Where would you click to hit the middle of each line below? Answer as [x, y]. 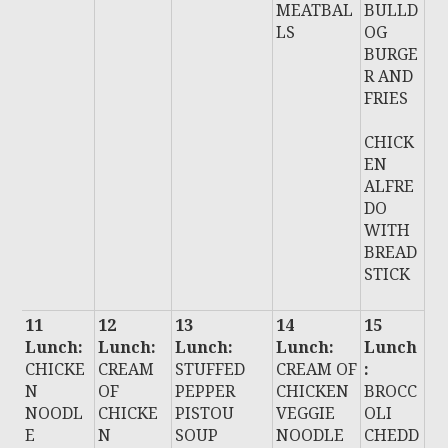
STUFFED [210, 369]
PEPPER [205, 391]
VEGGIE [306, 413]
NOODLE [310, 435]
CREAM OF [317, 369]
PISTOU [205, 413]
